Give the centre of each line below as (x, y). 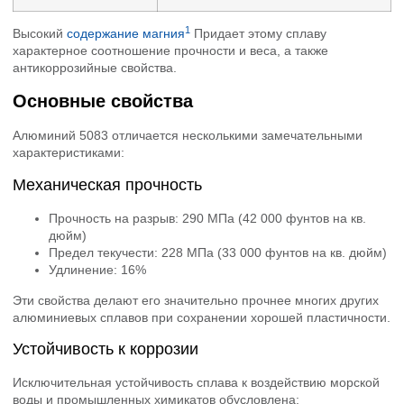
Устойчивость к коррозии (106, 349)
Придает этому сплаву (258, 33)
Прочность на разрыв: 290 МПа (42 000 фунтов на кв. (207, 218)
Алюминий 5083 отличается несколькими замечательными (188, 136)
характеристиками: (69, 153)
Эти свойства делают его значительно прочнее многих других (196, 300)
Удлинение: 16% (97, 269)
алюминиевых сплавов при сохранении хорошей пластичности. (202, 317)
